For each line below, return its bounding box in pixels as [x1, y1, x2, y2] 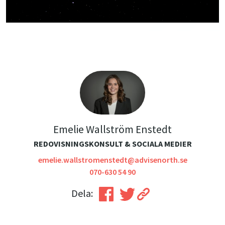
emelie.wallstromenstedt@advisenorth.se [38, 154, 187, 165]
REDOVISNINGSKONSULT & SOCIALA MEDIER [33, 138, 192, 149]
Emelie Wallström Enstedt [53, 122, 172, 136]
